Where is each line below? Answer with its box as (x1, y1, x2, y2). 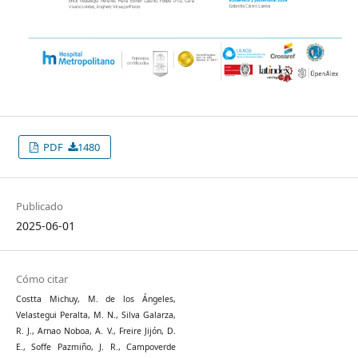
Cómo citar (15, 271, 68, 286)
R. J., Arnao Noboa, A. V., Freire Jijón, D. (15, 324, 176, 336)
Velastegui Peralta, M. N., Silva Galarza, (15, 308, 176, 320)
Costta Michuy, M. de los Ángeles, (15, 292, 176, 304)
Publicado (15, 198, 63, 213)
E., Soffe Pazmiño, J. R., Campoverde (15, 340, 176, 352)
